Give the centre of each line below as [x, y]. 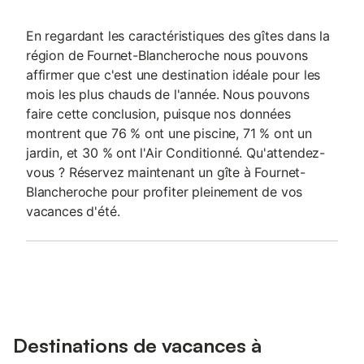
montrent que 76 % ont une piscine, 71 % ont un [169, 133]
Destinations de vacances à [137, 345]
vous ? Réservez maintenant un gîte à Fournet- [166, 172]
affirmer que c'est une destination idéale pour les [173, 75]
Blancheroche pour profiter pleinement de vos [165, 192]
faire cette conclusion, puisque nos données [158, 114]
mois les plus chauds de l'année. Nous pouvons [168, 94]
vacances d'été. [73, 211]
